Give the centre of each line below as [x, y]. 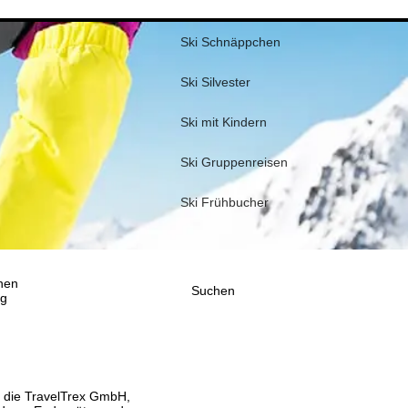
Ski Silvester [215, 82]
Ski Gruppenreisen [234, 162]
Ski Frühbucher [224, 202]
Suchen [214, 291]
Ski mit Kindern [224, 122]
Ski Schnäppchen [230, 42]
